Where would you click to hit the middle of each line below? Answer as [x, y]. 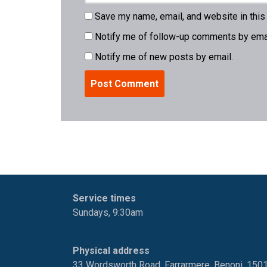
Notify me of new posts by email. [164, 57]
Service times [104, 198]
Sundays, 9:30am [108, 212]
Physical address [111, 251]
